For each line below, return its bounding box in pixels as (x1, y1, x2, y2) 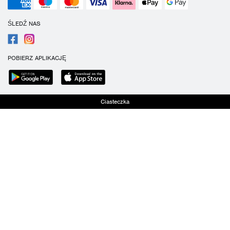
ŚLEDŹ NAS (8, 20, 41, 28)
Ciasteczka (101, 98, 129, 106)
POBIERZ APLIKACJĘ (8, 54, 66, 63)
